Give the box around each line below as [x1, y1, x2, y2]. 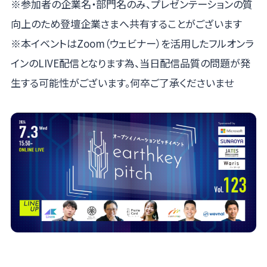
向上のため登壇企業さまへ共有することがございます [10, 15, 242, 31]
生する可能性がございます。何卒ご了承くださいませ [10, 74, 234, 90]
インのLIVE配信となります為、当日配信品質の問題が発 [10, 55, 250, 70]
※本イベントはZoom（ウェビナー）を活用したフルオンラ [10, 35, 254, 51]
